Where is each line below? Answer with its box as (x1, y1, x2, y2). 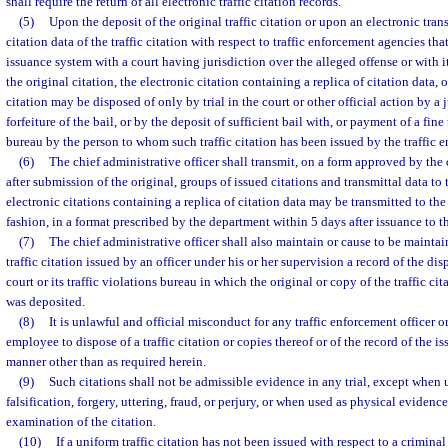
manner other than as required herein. (6, 354, 206, 369)
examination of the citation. (6, 414, 156, 429)
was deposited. (6, 294, 85, 309)
